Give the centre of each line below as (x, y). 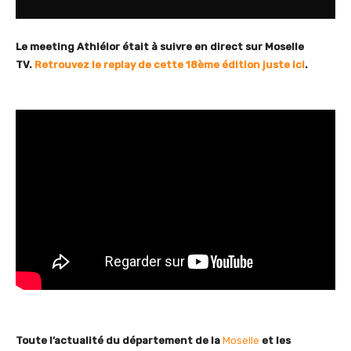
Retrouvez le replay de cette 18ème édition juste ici (170, 65)
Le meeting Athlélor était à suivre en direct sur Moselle (160, 47)
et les (275, 340)
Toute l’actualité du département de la (119, 340)
